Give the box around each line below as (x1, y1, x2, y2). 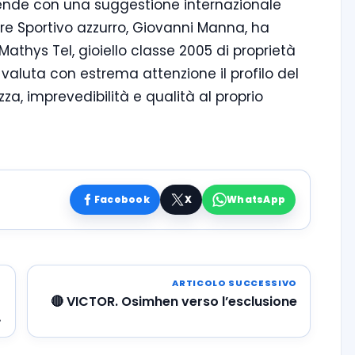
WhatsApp (227, 192, 285, 206)
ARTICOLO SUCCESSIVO (172, 276, 297, 289)
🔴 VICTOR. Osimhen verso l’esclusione (51, 292, 297, 311)
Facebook (94, 192, 150, 206)
